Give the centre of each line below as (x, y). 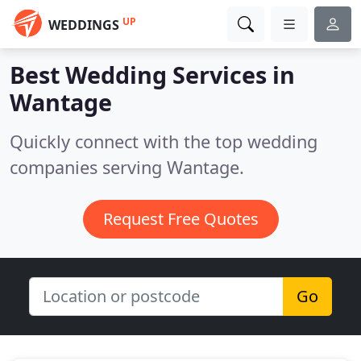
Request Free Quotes (180, 219)
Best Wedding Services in (152, 75)
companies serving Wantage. (127, 167)
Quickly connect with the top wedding (164, 141)
